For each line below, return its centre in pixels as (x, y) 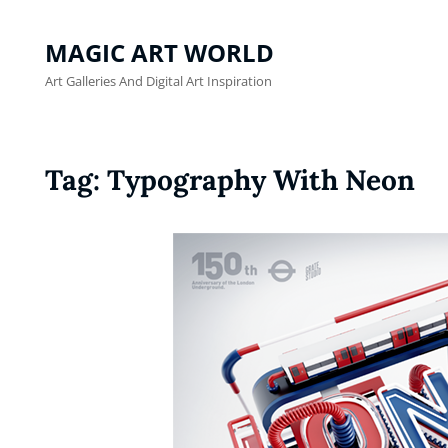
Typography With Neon (261, 180)
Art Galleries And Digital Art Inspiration (158, 81)
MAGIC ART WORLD (159, 52)
